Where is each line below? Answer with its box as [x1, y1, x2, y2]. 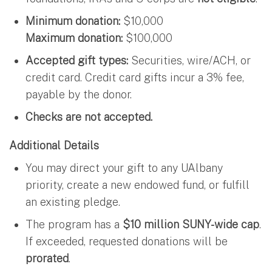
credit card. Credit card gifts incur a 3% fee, [25, 70, 244, 84]
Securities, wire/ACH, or [128, 53, 251, 67]
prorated [25, 251, 69, 265]
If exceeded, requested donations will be [25, 234, 228, 248]
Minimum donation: [25, 14, 123, 27]
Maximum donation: [25, 31, 123, 44]
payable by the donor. [25, 87, 135, 101]
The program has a [25, 217, 123, 231]
